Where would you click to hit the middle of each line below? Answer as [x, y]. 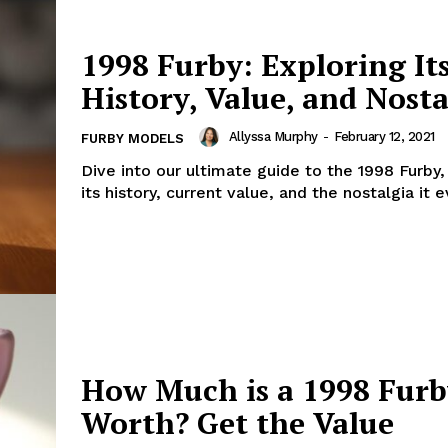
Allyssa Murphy [273, 137]
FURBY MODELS [132, 138]
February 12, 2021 [384, 137]
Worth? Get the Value [237, 422]
